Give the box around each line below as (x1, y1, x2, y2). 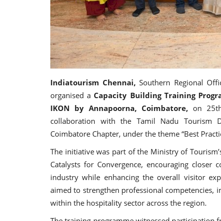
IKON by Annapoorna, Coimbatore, (50, 103, 193, 113)
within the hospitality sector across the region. (50, 197, 207, 208)
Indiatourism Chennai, (50, 77, 136, 87)
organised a (50, 90, 94, 100)
